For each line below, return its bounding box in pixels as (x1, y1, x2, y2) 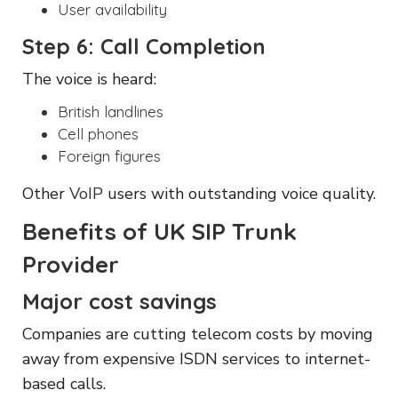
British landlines (58, 101, 163, 121)
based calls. (22, 372, 106, 394)
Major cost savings (22, 287, 217, 314)
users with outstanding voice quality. (103, 182, 376, 204)
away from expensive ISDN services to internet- (22, 347, 370, 370)
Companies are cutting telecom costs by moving (22, 322, 373, 345)
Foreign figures (58, 146, 161, 165)
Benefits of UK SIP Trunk (22, 216, 297, 246)
